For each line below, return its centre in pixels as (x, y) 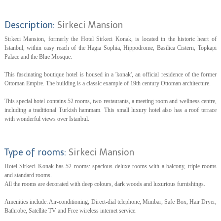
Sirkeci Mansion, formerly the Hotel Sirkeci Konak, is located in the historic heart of (110, 39)
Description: (31, 25)
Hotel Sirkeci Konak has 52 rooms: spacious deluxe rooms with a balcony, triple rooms (110, 166)
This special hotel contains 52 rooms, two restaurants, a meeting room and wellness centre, (110, 101)
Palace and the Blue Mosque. (38, 57)
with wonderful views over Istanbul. (47, 119)
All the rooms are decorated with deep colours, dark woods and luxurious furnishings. (105, 184)
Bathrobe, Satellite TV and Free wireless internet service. (70, 211)
